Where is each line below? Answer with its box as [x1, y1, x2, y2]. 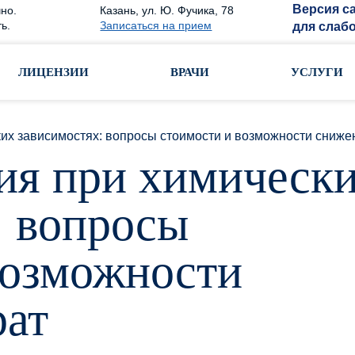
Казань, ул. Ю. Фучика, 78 [100, 4, 235, 17]
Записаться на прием [100, 19, 212, 32]
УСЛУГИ [290, 66, 343, 78]
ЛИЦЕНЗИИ [18, 66, 90, 78]
